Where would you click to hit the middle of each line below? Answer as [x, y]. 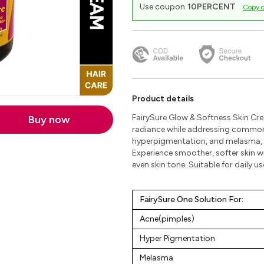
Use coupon [162, 7]
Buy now [49, 120]
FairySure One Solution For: [192, 199]
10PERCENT [212, 7]
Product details [163, 99]
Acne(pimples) [167, 219]
